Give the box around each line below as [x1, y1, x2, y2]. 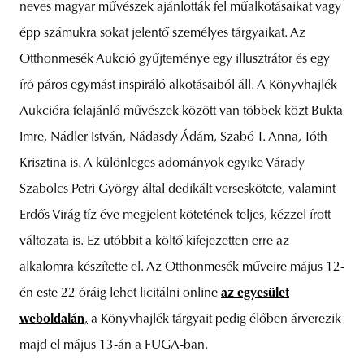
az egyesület [221, 287, 289, 300]
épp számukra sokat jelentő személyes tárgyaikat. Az [19, 27, 305, 40]
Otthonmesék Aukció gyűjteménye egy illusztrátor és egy [19, 53, 330, 66]
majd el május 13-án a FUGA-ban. [19, 339, 208, 352]
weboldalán [19, 313, 84, 326]
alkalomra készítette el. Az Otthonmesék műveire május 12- [19, 261, 344, 274]
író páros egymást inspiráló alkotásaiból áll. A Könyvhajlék [19, 79, 337, 92]
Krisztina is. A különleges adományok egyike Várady [19, 157, 305, 170]
